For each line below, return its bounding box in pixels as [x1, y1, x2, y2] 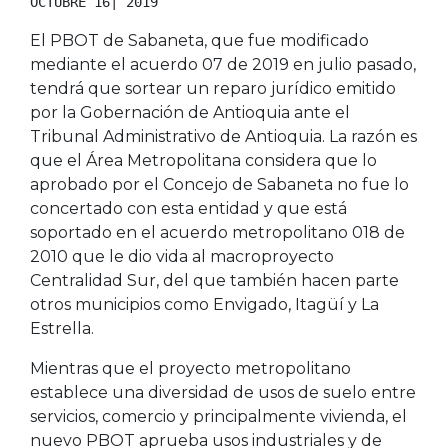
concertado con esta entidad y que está [30, 199, 347, 219]
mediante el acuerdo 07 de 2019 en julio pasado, [30, 55, 416, 75]
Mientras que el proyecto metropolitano [30, 359, 351, 379]
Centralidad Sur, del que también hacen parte [30, 271, 399, 291]
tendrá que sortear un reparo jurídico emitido [30, 79, 396, 99]
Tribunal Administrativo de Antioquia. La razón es [30, 127, 417, 147]
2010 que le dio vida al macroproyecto [30, 247, 334, 267]
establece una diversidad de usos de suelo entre [30, 383, 416, 403]
